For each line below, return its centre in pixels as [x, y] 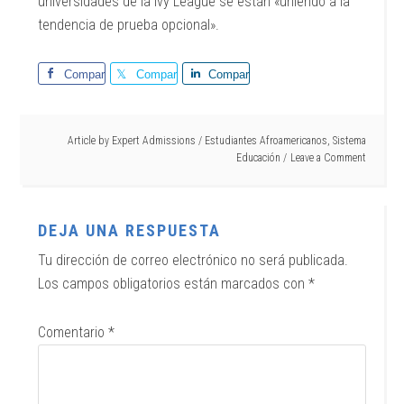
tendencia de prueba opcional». [129, 25]
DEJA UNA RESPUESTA [130, 230]
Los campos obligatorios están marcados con [174, 284]
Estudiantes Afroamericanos [266, 141]
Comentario [73, 332]
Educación [258, 158]
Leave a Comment [328, 158]
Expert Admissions [153, 141]
